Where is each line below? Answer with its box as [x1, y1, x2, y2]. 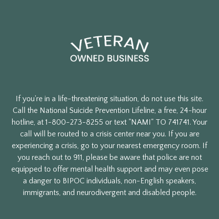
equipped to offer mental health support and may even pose [11, 165, 208, 174]
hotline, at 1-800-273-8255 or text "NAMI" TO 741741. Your [12, 118, 207, 127]
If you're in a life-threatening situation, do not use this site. [16, 94, 203, 104]
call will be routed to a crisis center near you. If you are [20, 130, 199, 139]
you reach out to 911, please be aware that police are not [17, 153, 202, 162]
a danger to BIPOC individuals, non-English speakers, [23, 176, 196, 186]
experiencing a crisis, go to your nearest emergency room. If [12, 141, 207, 151]
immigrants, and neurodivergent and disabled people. [22, 188, 197, 197]
